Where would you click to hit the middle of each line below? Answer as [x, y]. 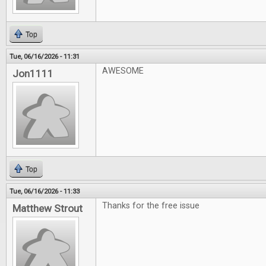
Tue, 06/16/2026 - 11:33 [45, 191]
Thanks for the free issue [151, 206]
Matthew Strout [47, 208]
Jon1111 [33, 74]
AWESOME [123, 71]
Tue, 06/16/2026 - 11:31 [45, 56]
